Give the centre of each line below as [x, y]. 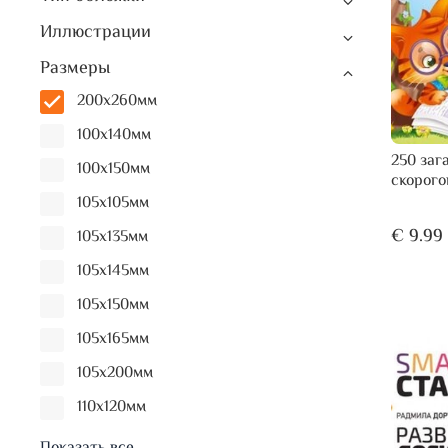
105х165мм [112, 340]
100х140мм [113, 136]
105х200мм [114, 374]
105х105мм [112, 204]
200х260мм [116, 102]
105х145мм [112, 272]
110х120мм [111, 408]
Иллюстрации [95, 32]
